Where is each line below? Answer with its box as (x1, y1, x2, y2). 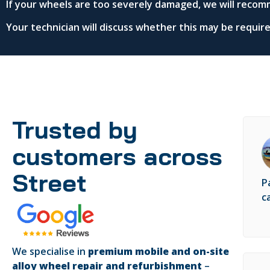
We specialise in (12, 244, 88, 258)
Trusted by (12, 114, 137, 145)
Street (12, 167, 87, 198)
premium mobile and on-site (88, 244, 229, 258)
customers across (12, 140, 222, 171)
